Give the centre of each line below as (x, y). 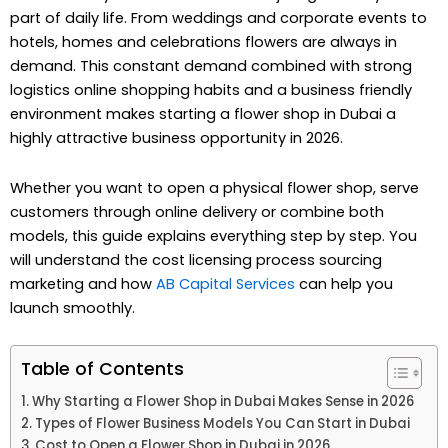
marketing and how (83, 283)
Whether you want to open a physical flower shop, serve (214, 187)
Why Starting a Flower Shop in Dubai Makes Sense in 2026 (222, 402)
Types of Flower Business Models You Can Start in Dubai (222, 424)
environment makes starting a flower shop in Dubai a (203, 114)
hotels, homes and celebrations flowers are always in (203, 42)
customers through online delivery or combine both (197, 211)
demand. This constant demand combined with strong (211, 66)
